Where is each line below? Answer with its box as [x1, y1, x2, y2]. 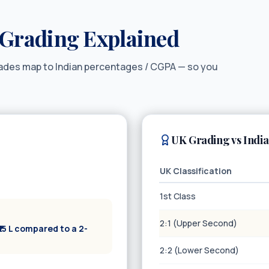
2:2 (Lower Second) [160, 244, 239, 256]
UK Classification [160, 165, 232, 177]
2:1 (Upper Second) [160, 217, 237, 229]
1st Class [160, 190, 196, 202]
